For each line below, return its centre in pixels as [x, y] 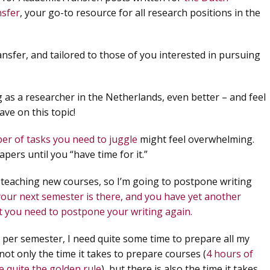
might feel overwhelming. [196, 139]
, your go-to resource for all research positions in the [140, 13]
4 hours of [230, 254]
